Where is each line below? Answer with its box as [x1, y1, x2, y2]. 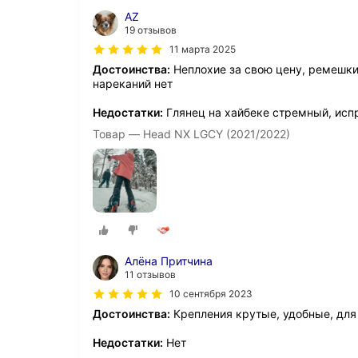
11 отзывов [125, 268, 176, 281]
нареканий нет [93, 77, 173, 90]
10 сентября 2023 [169, 288, 253, 300]
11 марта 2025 [169, 43, 236, 55]
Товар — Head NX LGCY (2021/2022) [93, 127, 290, 141]
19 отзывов [125, 24, 177, 36]
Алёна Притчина [125, 254, 213, 268]
